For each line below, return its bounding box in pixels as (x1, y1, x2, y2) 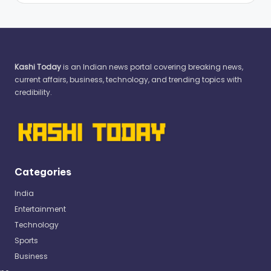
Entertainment (15, 204, 66, 215)
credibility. (15, 87, 52, 97)
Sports (15, 235, 38, 246)
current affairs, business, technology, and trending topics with (15, 74, 242, 85)
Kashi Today (15, 61, 61, 72)
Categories (15, 166, 71, 178)
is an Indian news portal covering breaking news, (61, 61, 243, 72)
